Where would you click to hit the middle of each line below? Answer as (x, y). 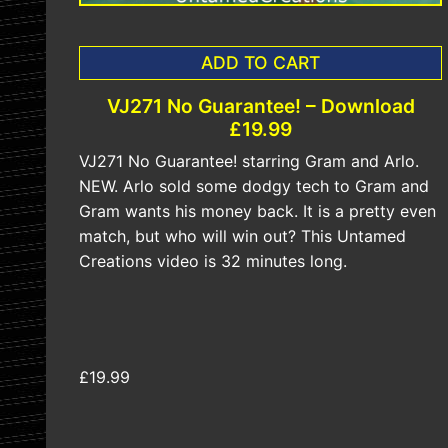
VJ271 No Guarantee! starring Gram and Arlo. (249, 161)
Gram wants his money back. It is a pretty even (257, 211)
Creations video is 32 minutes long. (213, 261)
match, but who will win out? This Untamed (242, 236)
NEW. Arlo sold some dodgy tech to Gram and (254, 186)
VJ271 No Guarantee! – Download (260, 106)
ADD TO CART (261, 63)
